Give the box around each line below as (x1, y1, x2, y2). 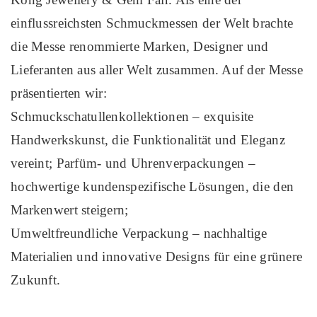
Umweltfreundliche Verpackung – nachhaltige (11, 226, 267, 241)
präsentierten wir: (11, 86, 108, 101)
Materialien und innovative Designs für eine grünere (11, 249, 303, 265)
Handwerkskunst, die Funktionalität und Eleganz (11, 132, 285, 148)
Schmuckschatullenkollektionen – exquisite (11, 109, 254, 125)
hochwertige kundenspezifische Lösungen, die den (11, 179, 294, 195)
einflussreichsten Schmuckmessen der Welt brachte (11, 16, 294, 31)
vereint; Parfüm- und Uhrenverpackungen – (11, 156, 256, 171)
